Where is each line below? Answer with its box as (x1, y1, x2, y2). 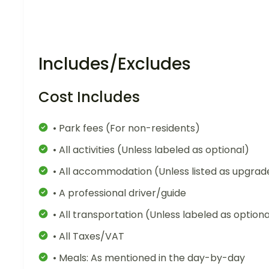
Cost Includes (38, 86, 140, 107)
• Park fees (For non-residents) (53, 121, 200, 135)
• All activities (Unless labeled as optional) (53, 142, 249, 157)
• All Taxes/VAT (53, 229, 124, 243)
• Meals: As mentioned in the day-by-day (53, 250, 245, 265)
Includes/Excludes (38, 52, 191, 76)
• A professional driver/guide (53, 186, 186, 200)
